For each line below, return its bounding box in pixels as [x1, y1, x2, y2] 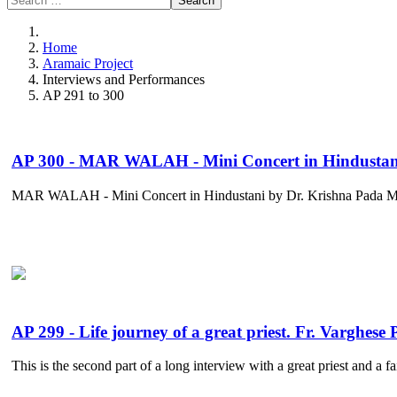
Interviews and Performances [43, 71, 205, 87]
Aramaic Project [43, 55, 133, 71]
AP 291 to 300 [43, 87, 124, 103]
